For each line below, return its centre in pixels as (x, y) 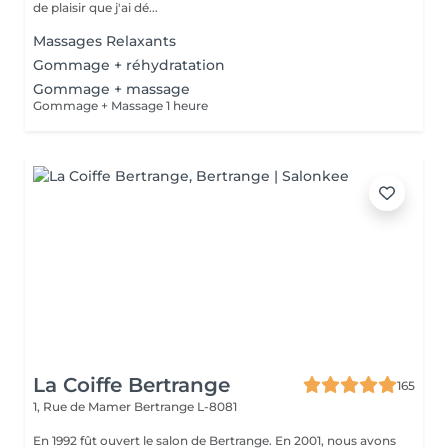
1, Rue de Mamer (83, 406)
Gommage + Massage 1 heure (120, 105)
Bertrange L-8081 (185, 406)
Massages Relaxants (104, 41)
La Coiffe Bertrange (131, 385)
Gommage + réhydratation (129, 65)
